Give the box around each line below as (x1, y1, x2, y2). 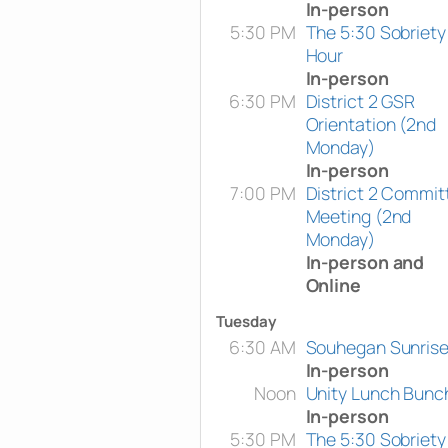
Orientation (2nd (305, 111, 436, 136)
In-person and (305, 249, 425, 274)
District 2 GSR (305, 88, 416, 113)
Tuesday (215, 310, 276, 332)
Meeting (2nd (305, 203, 412, 228)
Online (305, 272, 361, 297)
